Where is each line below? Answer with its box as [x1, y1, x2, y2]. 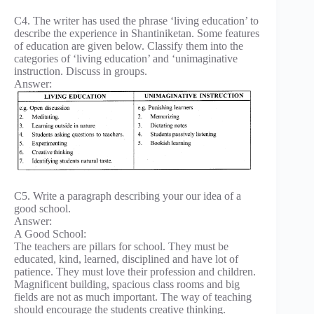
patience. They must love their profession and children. [14, 266, 256, 278]
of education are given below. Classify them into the [14, 39, 243, 52]
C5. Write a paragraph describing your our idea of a [14, 190, 241, 203]
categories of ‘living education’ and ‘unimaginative [14, 52, 238, 64]
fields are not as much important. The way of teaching [14, 291, 252, 303]
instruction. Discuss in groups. [14, 64, 147, 77]
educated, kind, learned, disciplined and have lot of [14, 253, 238, 266]
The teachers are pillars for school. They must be [14, 240, 228, 253]
